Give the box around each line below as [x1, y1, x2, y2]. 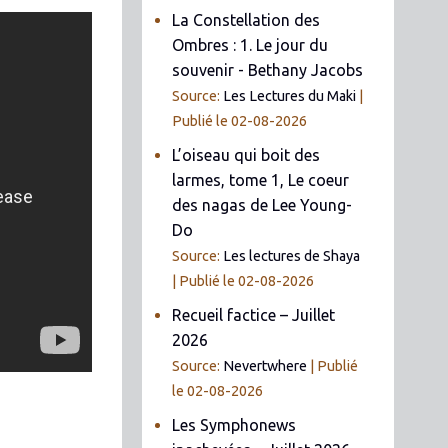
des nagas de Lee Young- [172, 195, 353, 214]
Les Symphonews [172, 415, 297, 434]
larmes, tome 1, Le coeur [172, 170, 350, 189]
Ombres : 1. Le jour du [172, 35, 329, 54]
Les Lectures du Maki [223, 87, 357, 104]
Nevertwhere [223, 357, 308, 374]
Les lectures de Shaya [223, 247, 361, 264]
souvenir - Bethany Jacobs [172, 60, 364, 79]
